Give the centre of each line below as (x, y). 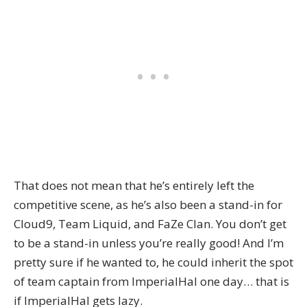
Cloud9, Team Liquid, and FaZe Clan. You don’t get (150, 224)
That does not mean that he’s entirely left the (134, 186)
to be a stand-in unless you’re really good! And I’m (149, 243)
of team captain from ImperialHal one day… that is (151, 282)
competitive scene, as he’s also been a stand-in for (148, 205)
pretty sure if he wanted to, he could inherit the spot (153, 262)
